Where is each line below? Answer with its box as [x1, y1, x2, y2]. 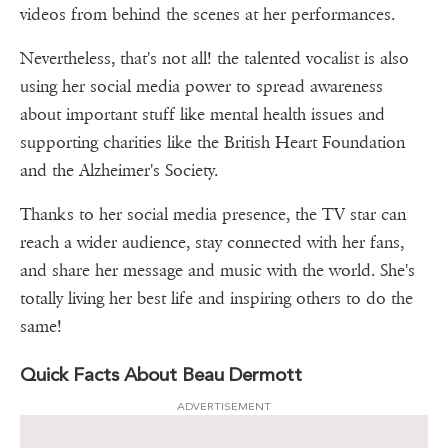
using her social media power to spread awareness [20, 76, 383, 98]
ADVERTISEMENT [177, 400, 271, 414]
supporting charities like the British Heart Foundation [20, 132, 405, 154]
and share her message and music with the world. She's [20, 260, 415, 282]
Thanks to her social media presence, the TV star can [20, 204, 406, 226]
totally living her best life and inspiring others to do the [20, 288, 413, 310]
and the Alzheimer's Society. [20, 160, 218, 182]
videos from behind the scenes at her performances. [20, 4, 395, 26]
